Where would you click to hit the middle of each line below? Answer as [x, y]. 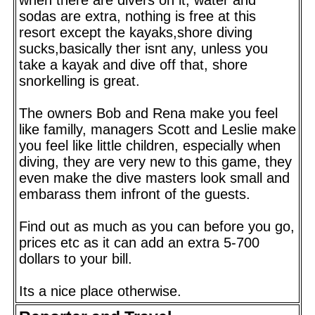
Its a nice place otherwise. [100, 291]
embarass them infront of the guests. [135, 194]
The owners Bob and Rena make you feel [148, 113]
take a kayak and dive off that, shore [133, 64]
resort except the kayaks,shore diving [136, 32]
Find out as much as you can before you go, [157, 226]
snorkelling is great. [79, 81]
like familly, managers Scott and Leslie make [157, 129]
